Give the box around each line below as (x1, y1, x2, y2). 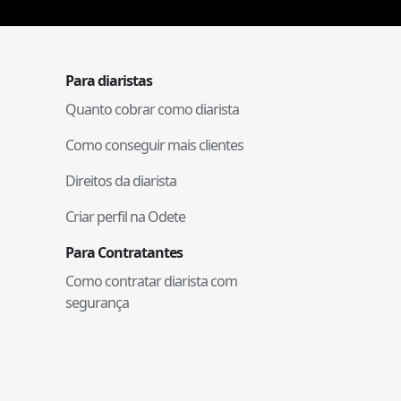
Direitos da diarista (65, 170, 176, 191)
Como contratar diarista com (65, 270, 237, 291)
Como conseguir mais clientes (65, 134, 243, 155)
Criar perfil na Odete (65, 206, 185, 226)
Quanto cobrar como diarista (65, 98, 239, 119)
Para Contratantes (65, 242, 183, 262)
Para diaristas (65, 70, 152, 90)
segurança (65, 292, 129, 312)
